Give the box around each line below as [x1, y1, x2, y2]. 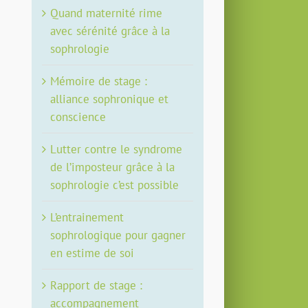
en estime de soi [50, 245, 135, 261]
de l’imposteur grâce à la [50, 159, 175, 175]
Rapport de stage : [50, 277, 143, 293]
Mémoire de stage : [50, 73, 148, 89]
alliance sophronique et [50, 91, 169, 107]
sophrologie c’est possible [50, 177, 179, 192]
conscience [50, 109, 107, 124]
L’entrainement [50, 209, 124, 225]
